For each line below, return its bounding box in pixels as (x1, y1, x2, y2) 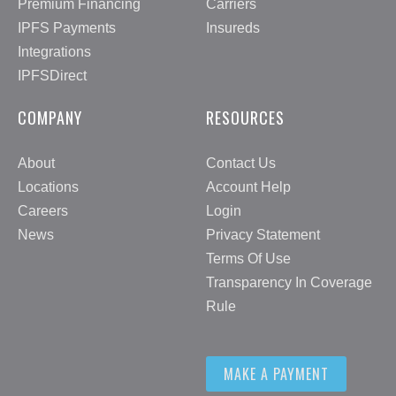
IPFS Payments (18, 19, 116, 35)
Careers (18, 203, 68, 219)
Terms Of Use (206, 251, 291, 267)
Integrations (18, 43, 91, 59)
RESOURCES (206, 105, 285, 129)
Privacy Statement (206, 227, 320, 243)
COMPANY (18, 105, 82, 129)
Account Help (206, 179, 291, 195)
